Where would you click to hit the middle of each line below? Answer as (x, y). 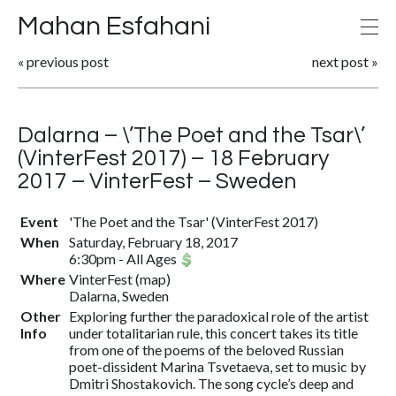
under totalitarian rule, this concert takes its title (213, 333)
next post (340, 61)
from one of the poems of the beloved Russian (206, 350)
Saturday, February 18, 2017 (153, 242)
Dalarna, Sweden (119, 296)
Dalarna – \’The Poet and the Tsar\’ (191, 135)
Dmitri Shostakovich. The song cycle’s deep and (211, 383)
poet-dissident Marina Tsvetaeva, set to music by (217, 366)
